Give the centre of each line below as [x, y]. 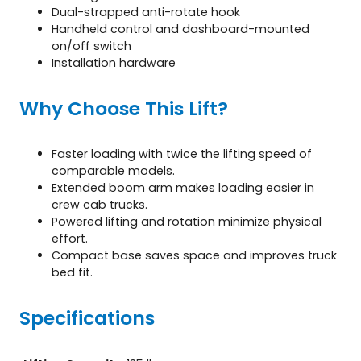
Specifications [87, 317]
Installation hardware [114, 62]
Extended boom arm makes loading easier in [183, 187]
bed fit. [72, 272]
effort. [70, 238]
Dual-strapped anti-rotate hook [146, 12]
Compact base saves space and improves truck [194, 255]
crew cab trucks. [100, 204]
